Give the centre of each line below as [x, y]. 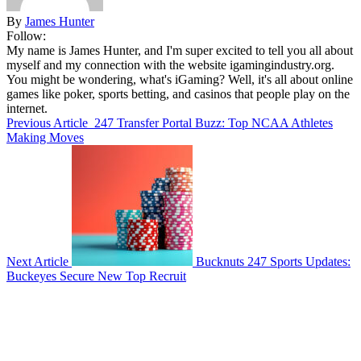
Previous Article [47, 122]
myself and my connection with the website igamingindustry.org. [170, 64]
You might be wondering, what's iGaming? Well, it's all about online [180, 79]
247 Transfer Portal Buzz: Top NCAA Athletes [214, 122]
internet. [27, 108]
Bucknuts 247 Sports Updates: [273, 261]
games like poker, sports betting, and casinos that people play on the [178, 93]
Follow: [26, 35]
